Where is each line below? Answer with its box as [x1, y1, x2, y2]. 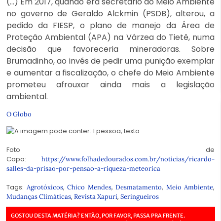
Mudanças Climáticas [6, 192, 71, 201]
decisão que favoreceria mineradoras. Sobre [6, 43, 215, 55]
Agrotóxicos [26, 183, 63, 191]
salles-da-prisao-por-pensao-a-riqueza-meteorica [6, 164, 160, 173]
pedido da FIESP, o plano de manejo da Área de [6, 19, 215, 31]
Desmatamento [115, 183, 162, 191]
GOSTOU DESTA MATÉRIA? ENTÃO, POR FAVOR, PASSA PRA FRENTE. [11, 212, 185, 219]
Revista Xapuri [74, 192, 117, 201]
